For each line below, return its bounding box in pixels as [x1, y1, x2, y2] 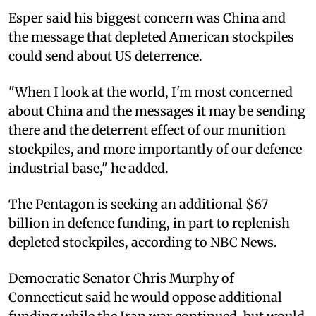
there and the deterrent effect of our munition [8, 121, 286, 138]
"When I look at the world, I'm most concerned [8, 83, 293, 100]
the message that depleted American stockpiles [8, 28, 294, 45]
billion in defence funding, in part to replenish [8, 214, 290, 231]
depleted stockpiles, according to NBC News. [8, 233, 277, 250]
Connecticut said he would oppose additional [8, 288, 282, 305]
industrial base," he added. [8, 159, 169, 176]
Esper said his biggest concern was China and [8, 9, 286, 26]
